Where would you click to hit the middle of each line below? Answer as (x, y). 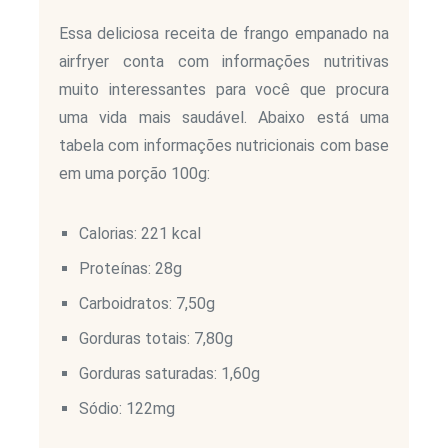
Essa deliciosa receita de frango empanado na (224, 34)
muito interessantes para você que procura (224, 90)
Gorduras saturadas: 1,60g (169, 374)
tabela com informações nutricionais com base (224, 146)
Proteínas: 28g (130, 269)
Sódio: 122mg (127, 409)
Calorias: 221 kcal (140, 234)
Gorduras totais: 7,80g (156, 339)
